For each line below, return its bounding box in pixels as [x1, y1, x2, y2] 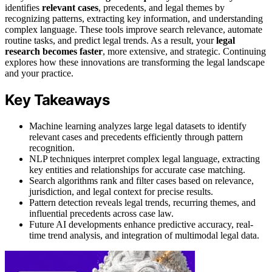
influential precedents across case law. [29, 208, 174, 219]
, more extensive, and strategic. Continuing [103, 46, 266, 56]
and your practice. [5, 67, 73, 78]
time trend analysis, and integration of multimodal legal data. [29, 229, 259, 240]
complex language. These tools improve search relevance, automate [5, 24, 262, 35]
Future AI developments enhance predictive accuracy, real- [29, 219, 253, 229]
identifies [5, 2, 42, 13]
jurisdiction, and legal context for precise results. [29, 186, 213, 197]
